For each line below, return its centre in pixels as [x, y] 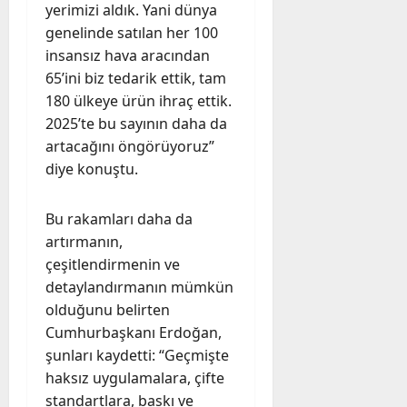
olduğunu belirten [108, 309]
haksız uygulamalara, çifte [135, 377]
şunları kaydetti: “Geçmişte [137, 355]
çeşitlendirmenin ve [113, 264]
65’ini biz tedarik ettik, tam [136, 78]
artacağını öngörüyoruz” [130, 146]
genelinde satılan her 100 [132, 32]
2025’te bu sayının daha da [136, 123]
